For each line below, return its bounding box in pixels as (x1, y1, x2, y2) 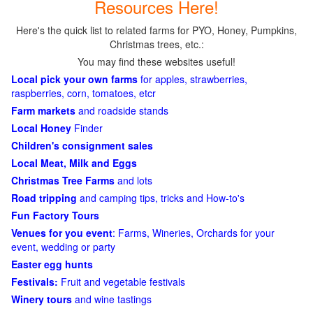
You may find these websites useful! (78, 54, 235, 68)
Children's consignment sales (11, 138, 153, 152)
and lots (115, 173, 152, 187)
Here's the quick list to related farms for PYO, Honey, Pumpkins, (16, 23, 297, 37)
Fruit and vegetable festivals (58, 275, 185, 289)
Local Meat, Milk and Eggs (11, 156, 137, 170)
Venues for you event (11, 226, 112, 240)
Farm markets (11, 103, 75, 117)
